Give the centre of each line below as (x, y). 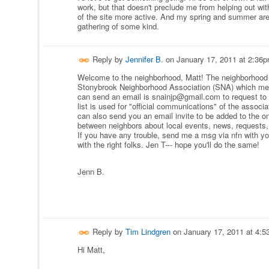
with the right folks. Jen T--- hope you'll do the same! (171, 145)
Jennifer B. (144, 59)
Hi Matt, (92, 250)
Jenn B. (91, 172)
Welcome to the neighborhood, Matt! (142, 77)
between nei (98, 125)
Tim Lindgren (148, 232)
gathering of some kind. (118, 26)
